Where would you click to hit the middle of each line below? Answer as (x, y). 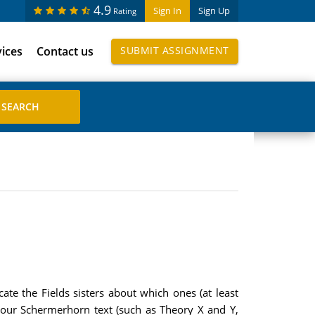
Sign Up (214, 11)
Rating (124, 11)
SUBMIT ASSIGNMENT (175, 50)
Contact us (65, 51)
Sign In (167, 11)
